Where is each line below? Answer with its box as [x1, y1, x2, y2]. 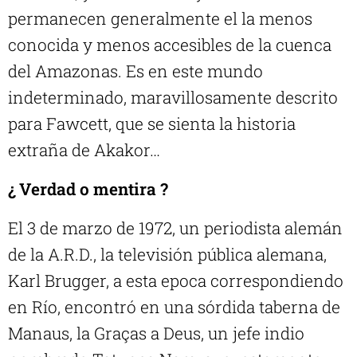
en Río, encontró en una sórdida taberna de [8, 296, 340, 319]
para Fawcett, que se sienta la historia [8, 112, 296, 135]
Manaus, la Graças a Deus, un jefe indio [8, 322, 304, 345]
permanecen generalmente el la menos [8, 7, 312, 30]
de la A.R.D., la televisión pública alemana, [8, 243, 327, 266]
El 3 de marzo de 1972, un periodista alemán [8, 217, 343, 240]
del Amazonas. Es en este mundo [8, 60, 263, 83]
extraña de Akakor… [8, 139, 160, 162]
